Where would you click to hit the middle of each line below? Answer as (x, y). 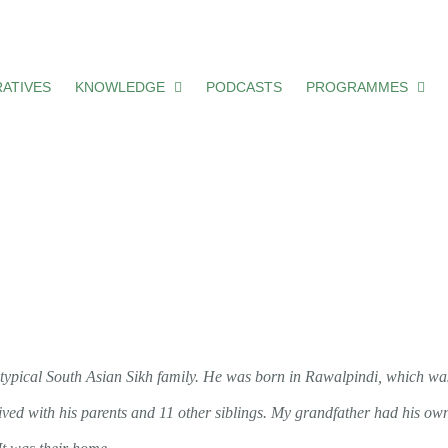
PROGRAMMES (356, 87)
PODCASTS (243, 87)
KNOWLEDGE (119, 87)
